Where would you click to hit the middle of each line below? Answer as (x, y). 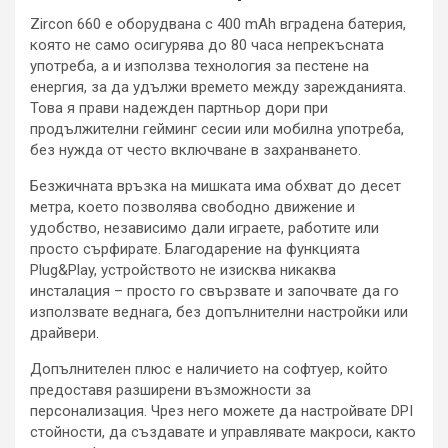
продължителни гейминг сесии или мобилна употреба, (217, 128)
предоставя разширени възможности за (170, 389)
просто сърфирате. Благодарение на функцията (195, 248)
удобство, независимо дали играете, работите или (204, 227)
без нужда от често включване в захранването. (195, 149)
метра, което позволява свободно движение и (192, 206)
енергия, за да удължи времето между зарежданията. (218, 86)
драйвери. (64, 332)
